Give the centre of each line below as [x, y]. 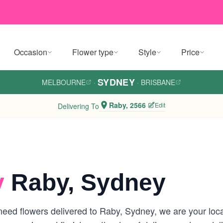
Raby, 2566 [127, 105]
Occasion [31, 52]
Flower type [93, 52]
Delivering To [78, 106]
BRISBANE [158, 82]
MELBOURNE [63, 82]
